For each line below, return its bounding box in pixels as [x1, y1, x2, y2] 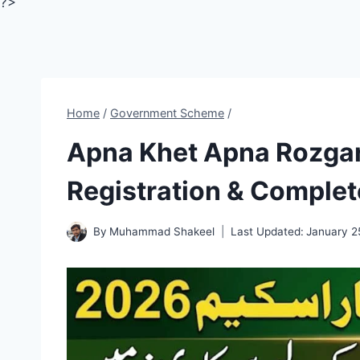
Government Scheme [110, 106, 224, 120]
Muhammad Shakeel [109, 225, 215, 239]
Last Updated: [231, 225, 305, 239]
